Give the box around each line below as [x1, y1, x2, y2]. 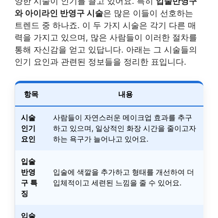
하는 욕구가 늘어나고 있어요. [53, 134, 148, 144]
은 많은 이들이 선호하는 [103, 8, 193, 18]
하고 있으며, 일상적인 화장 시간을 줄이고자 [53, 123, 196, 133]
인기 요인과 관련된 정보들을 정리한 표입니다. [15, 57, 186, 67]
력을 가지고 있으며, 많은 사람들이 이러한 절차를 [15, 33, 197, 43]
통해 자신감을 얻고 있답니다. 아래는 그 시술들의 [15, 45, 197, 55]
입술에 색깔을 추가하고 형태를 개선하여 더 [53, 167, 194, 177]
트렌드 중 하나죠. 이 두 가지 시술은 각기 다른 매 [15, 20, 196, 31]
